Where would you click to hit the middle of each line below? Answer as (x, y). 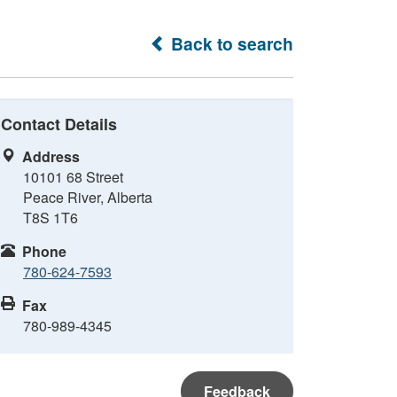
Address (51, 156)
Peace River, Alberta (88, 197)
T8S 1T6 (51, 218)
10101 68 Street (73, 177)
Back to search (230, 43)
